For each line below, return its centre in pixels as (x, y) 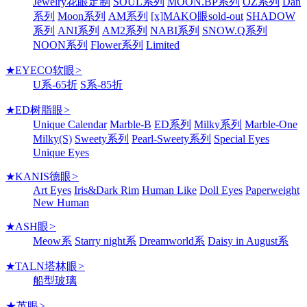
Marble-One (271, 124)
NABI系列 (175, 30)
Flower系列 (117, 45)
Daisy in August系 (248, 241)
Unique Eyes (61, 152)
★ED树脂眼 (34, 110)
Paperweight (272, 190)
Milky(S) (52, 138)
